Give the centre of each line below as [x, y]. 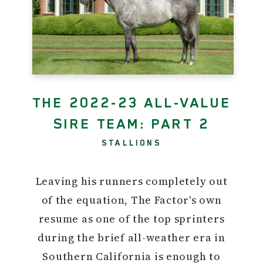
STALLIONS [131, 142]
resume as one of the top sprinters [131, 218]
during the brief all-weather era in [131, 237]
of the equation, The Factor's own [131, 200]
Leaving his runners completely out [131, 181]
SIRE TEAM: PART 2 [131, 124]
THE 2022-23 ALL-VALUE [131, 102]
